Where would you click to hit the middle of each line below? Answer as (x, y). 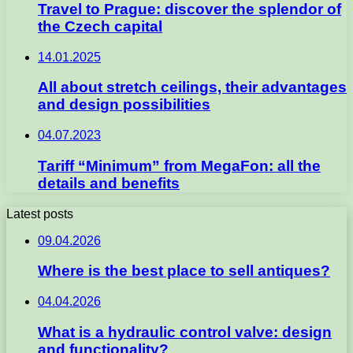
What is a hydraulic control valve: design (185, 332)
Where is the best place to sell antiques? (184, 271)
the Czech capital (100, 26)
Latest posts (40, 214)
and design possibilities (124, 105)
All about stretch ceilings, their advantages (192, 87)
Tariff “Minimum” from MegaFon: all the (179, 165)
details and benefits (109, 183)
